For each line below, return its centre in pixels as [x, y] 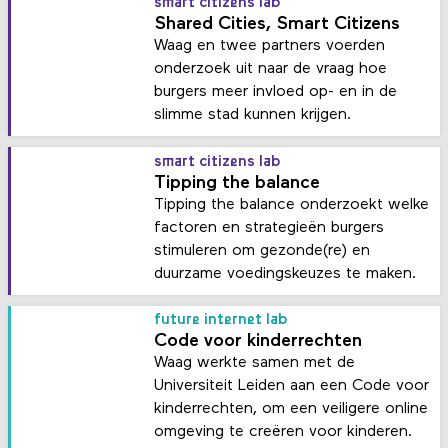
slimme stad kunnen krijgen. [253, 115]
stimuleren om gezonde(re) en [262, 250]
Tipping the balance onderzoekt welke [292, 204]
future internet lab [221, 321]
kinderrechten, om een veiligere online [291, 409]
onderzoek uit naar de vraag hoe [271, 69]
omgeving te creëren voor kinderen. [283, 432]
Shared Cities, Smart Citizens [277, 25]
